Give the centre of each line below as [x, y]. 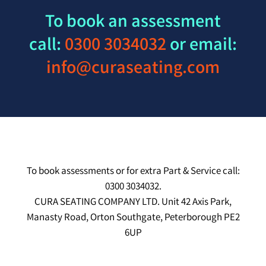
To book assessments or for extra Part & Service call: [133, 172]
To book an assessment [133, 23]
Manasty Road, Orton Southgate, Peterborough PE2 [133, 218]
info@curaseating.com [133, 70]
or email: [202, 47]
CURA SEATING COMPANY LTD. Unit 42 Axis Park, [133, 203]
